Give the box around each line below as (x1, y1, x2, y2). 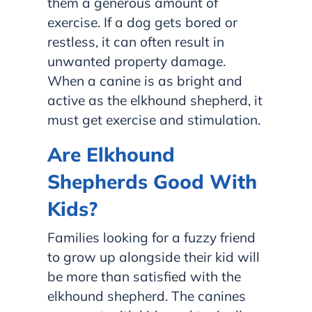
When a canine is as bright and (47, 72, 242, 89)
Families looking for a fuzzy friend (47, 228, 256, 246)
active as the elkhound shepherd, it (47, 91, 263, 109)
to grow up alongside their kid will (47, 248, 260, 265)
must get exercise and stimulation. (47, 111, 260, 128)
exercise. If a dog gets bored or (47, 13, 237, 31)
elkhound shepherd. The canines (47, 287, 246, 304)
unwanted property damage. (47, 52, 226, 70)
